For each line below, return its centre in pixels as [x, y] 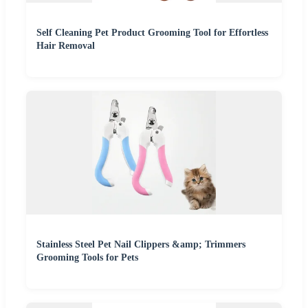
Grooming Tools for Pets [87, 257]
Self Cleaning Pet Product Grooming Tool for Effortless [152, 32]
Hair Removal [66, 45]
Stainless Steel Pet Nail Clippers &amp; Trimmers [141, 244]
